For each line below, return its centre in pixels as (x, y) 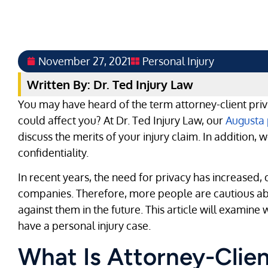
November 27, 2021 (85, 61)
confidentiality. (53, 152)
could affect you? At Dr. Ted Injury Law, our (122, 120)
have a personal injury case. (84, 225)
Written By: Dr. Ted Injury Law (110, 84)
